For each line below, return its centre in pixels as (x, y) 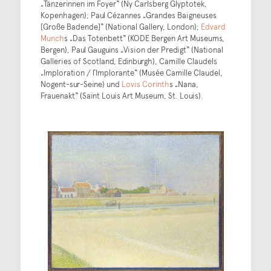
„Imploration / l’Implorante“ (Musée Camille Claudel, (131, 72)
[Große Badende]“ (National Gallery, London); (120, 26)
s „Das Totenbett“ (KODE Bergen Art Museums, (144, 38)
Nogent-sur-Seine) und (81, 84)
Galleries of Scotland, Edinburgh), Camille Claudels (129, 61)
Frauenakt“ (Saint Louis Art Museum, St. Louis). (122, 95)
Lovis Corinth (145, 84)
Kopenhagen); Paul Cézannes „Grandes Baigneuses (128, 15)
